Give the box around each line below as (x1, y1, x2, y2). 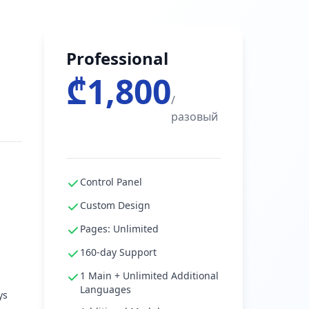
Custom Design (80, 199, 150, 212)
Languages (80, 283, 131, 296)
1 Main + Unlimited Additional (80, 269, 219, 282)
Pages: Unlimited (80, 222, 159, 235)
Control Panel (80, 175, 142, 188)
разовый (171, 109, 218, 124)
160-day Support (80, 246, 157, 259)
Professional (66, 47, 168, 70)
